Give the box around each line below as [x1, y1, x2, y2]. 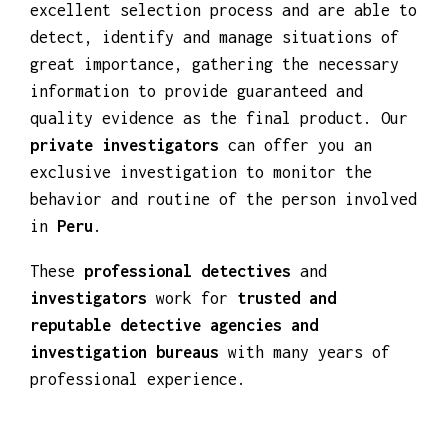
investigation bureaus [30, 409, 219, 428]
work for [147, 355, 237, 374]
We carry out [30, 13, 147, 32]
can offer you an [219, 202, 372, 221]
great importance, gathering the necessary [30, 121, 399, 140]
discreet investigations [147, 13, 354, 32]
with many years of [219, 409, 390, 428]
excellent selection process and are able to [30, 67, 417, 86]
